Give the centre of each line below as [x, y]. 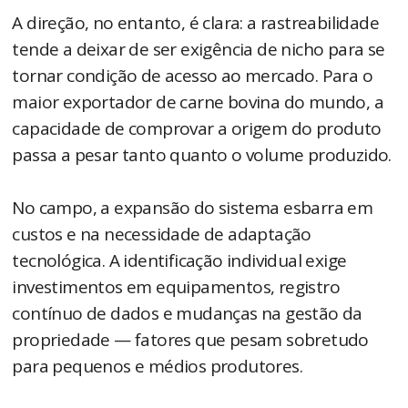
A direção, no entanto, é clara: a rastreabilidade [196, 23]
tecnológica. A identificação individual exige [179, 261]
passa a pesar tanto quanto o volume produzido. [202, 155]
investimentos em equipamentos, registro [176, 287]
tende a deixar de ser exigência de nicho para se [199, 50]
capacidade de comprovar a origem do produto [197, 129]
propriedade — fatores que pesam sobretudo [190, 340]
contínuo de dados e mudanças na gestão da [187, 314]
